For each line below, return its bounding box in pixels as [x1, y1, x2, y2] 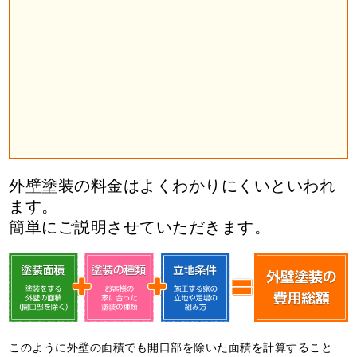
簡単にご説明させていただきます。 [9, 214, 271, 238]
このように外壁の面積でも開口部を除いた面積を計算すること [9, 338, 333, 355]
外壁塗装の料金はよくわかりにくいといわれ [9, 173, 336, 197]
